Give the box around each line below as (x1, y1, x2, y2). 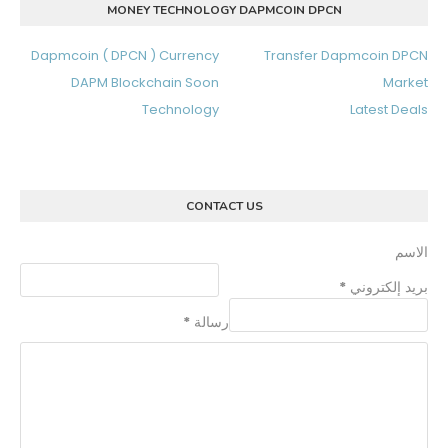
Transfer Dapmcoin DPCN (264, 46, 428, 66)
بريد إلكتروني (346, 277, 428, 298)
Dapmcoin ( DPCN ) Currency (31, 46, 219, 66)
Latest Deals (350, 100, 428, 120)
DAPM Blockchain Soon (71, 73, 219, 93)
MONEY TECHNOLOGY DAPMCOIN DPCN (106, 2, 342, 19)
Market (383, 73, 428, 93)
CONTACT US (185, 198, 263, 215)
